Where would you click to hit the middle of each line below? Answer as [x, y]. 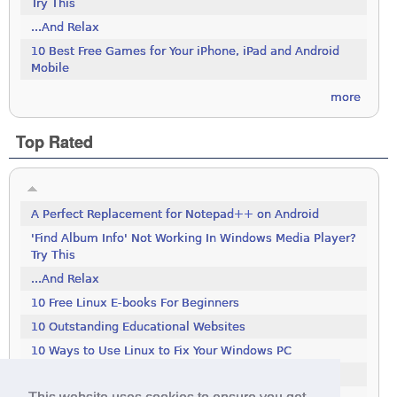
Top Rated [55, 142]
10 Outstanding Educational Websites [139, 327]
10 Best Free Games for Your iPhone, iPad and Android [186, 51]
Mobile [51, 68]
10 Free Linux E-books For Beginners [136, 303]
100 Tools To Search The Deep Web [131, 375]
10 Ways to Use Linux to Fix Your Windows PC [162, 351]
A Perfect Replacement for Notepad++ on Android [175, 214]
